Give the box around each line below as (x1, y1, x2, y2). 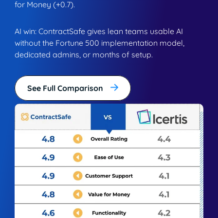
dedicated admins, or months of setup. (15, 49, 153, 59)
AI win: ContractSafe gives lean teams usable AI (15, 26, 183, 36)
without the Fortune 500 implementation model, (15, 37, 184, 48)
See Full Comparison (27, 83, 103, 93)
